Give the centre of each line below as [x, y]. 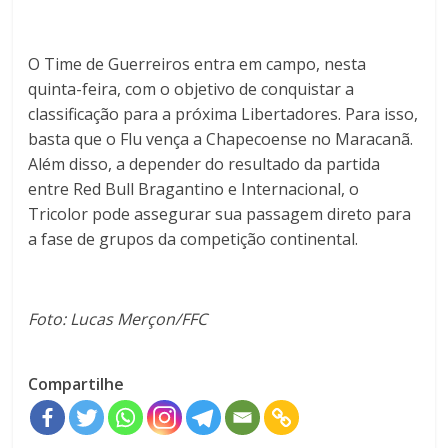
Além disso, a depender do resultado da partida [204, 164]
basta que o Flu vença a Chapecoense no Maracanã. [221, 139]
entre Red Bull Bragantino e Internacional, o [194, 189]
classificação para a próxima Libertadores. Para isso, [223, 114]
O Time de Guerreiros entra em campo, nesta [197, 64]
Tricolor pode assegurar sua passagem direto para [220, 214]
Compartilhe [76, 384]
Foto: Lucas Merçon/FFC [118, 319]
